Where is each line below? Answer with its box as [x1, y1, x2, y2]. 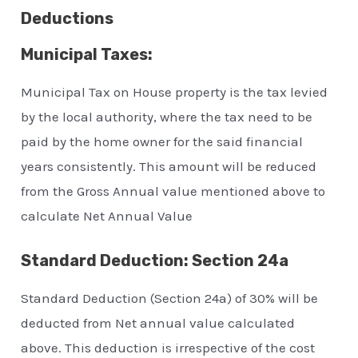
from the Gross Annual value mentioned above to [21, 183, 326, 200]
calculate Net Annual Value [21, 208, 193, 225]
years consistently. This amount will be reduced [21, 158, 317, 175]
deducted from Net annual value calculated [21, 314, 296, 331]
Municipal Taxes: [21, 45, 153, 65]
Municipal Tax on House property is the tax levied [21, 84, 328, 101]
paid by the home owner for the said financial [21, 133, 304, 150]
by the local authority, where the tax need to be [21, 109, 313, 125]
